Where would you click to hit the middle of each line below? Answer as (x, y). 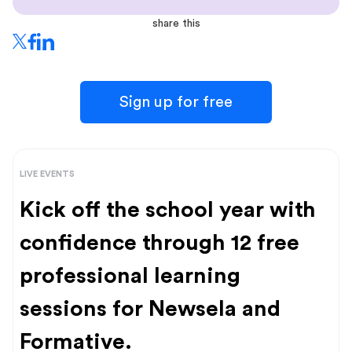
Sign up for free (176, 102)
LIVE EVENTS (47, 174)
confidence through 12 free (159, 242)
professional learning (130, 275)
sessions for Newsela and (150, 308)
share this (176, 23)
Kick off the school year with (168, 209)
